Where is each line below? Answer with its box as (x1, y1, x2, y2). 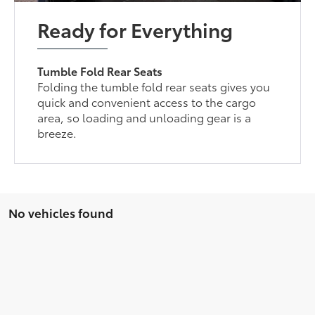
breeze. (37, 124, 77, 141)
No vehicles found (8, 203, 113, 221)
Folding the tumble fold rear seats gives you (37, 77, 271, 94)
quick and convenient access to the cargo (37, 93, 257, 110)
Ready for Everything (37, 14, 233, 43)
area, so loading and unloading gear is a (37, 108, 252, 125)
